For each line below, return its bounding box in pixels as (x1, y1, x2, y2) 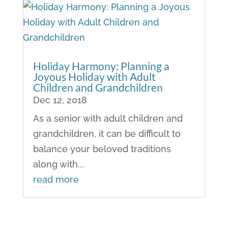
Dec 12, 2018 (33, 95, 87, 106)
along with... (33, 159, 84, 170)
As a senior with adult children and (33, 113, 183, 124)
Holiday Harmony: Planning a (33, 60, 169, 73)
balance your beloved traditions (33, 144, 171, 155)
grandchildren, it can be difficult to (33, 128, 181, 139)
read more (33, 174, 79, 185)
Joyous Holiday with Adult (33, 70, 156, 83)
